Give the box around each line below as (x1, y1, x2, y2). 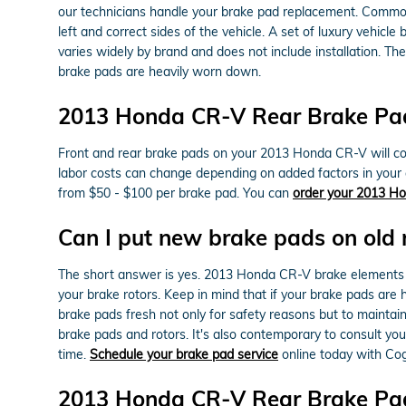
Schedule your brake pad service (90, 345, 278, 362)
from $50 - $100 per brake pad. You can (58, 184, 293, 201)
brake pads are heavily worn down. (58, 63, 261, 80)
